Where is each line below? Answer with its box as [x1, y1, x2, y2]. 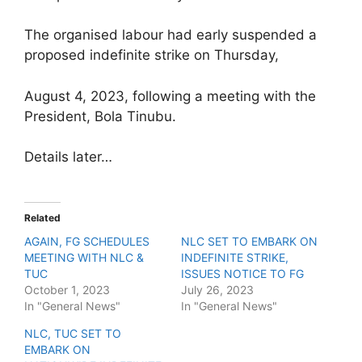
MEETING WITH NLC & [24, 250, 144, 264]
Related [24, 211, 61, 224]
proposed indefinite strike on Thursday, [24, 47, 279, 64]
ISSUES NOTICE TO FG [181, 266, 304, 280]
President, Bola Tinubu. [24, 107, 176, 124]
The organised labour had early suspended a [24, 27, 317, 44]
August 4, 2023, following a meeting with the [24, 87, 316, 104]
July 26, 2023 [181, 282, 254, 297]
